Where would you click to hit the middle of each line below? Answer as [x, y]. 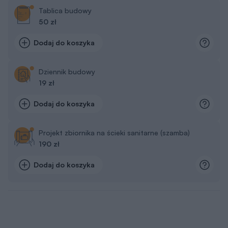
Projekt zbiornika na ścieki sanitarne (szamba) [114, 132]
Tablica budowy [65, 10]
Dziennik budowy [67, 71]
